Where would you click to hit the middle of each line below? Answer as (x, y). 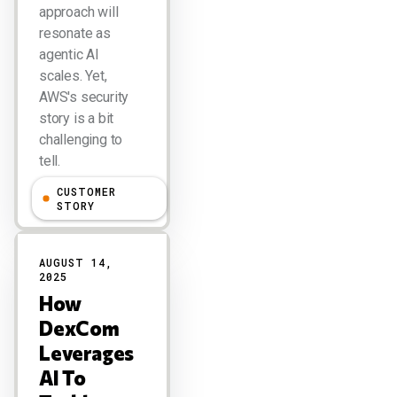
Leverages (87, 353)
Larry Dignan (74, 192)
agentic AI (69, 54)
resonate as (75, 33)
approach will (79, 12)
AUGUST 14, (76, 262)
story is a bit (77, 118)
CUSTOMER (86, 191)
